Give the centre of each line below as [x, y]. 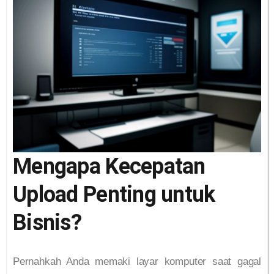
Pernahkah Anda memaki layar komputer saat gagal [137, 262]
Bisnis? [47, 223]
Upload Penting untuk [114, 195]
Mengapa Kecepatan [109, 167]
